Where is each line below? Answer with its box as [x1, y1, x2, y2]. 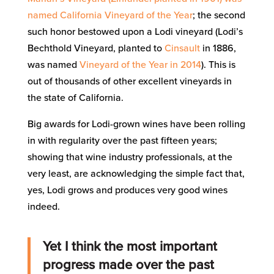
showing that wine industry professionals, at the [27, 151, 232, 164]
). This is [201, 59, 235, 72]
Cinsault [164, 42, 202, 55]
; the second [192, 9, 245, 22]
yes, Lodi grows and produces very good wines [27, 184, 228, 197]
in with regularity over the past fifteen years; [27, 135, 217, 147]
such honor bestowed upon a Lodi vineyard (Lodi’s [27, 26, 243, 39]
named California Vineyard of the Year [27, 9, 193, 22]
